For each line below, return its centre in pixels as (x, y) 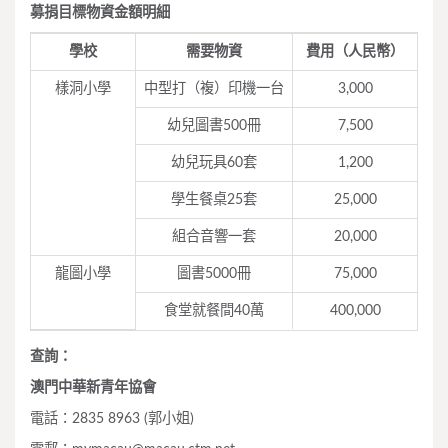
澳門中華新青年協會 (93, 387)
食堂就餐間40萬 (214, 311)
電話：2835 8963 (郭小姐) (112, 418)
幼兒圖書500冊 (214, 126)
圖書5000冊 (214, 274)
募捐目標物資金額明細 (100, 13)
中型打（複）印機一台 (214, 89)
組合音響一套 (214, 237)
